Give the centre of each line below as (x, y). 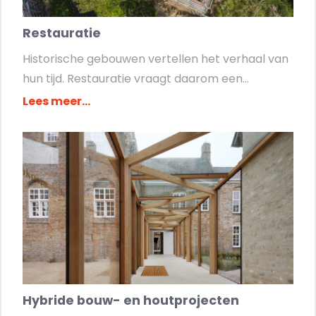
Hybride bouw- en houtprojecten (131, 300)
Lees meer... (56, 101)
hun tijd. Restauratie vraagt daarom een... (136, 79)
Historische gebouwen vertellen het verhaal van (156, 59)
